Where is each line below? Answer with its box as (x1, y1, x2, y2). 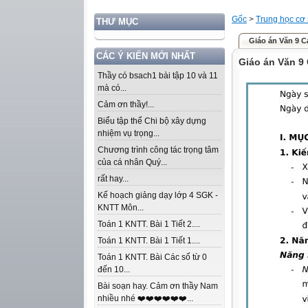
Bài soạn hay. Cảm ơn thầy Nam (98, 281, 218, 291)
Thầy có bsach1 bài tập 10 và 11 (98, 71, 218, 80)
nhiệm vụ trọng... (98, 129, 159, 138)
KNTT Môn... (98, 203, 144, 212)
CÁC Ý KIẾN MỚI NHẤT (96, 51, 195, 61)
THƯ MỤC (96, 16, 138, 27)
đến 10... (98, 265, 130, 274)
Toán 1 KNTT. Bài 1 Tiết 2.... (98, 219, 200, 229)
